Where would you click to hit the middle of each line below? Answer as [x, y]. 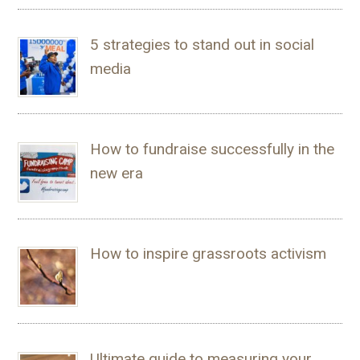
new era [116, 173]
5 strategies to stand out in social [202, 44]
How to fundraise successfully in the [212, 149]
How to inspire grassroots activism [208, 254]
